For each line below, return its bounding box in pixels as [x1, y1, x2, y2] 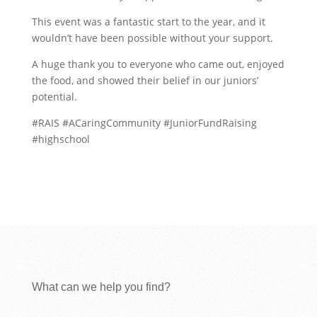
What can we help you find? [31, 281, 171, 293]
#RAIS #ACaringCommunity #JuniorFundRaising [31, 116, 257, 129]
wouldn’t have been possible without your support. [31, 31, 273, 45]
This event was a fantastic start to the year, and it [31, 15, 265, 28]
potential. [31, 90, 77, 103]
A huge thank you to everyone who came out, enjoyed [31, 57, 284, 71]
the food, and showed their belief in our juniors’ [31, 74, 258, 87]
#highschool [31, 132, 90, 146]
